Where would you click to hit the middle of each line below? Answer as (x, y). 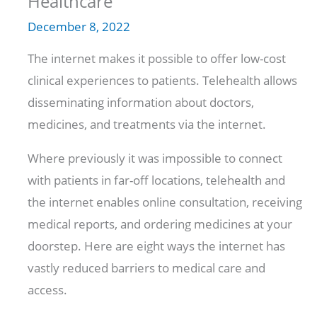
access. (48, 290)
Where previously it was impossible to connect (155, 158)
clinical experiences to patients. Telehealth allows (163, 81)
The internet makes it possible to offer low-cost (157, 59)
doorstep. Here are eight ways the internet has (157, 246)
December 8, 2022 (79, 27)
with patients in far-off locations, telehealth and (157, 180)
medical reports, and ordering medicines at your (160, 224)
